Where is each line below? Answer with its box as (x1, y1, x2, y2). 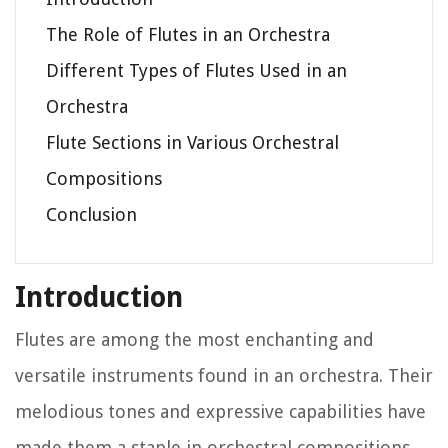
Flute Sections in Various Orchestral (46, 131, 339, 153)
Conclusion (46, 203, 137, 225)
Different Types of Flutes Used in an (46, 59, 347, 81)
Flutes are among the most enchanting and (15, 328, 374, 350)
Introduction (15, 280, 183, 314)
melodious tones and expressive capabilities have (15, 400, 426, 422)
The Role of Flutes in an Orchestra (46, 23, 330, 45)
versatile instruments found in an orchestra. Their (15, 364, 433, 386)
